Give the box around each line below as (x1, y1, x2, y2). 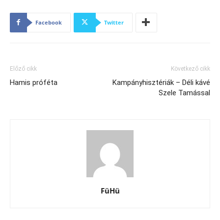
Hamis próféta (10, 78, 57, 87)
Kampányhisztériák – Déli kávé (112, 78, 210, 87)
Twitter (104, 18, 124, 26)
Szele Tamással (159, 88, 210, 97)
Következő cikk (171, 65, 210, 72)
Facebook (35, 18, 62, 26)
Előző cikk (10, 65, 37, 72)
